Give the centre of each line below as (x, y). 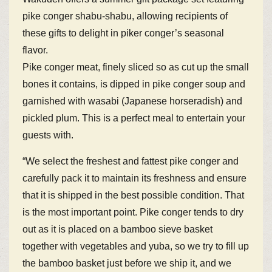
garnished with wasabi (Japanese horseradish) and (133, 101)
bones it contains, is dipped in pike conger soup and (134, 84)
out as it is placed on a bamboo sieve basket (118, 229)
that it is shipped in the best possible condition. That (134, 195)
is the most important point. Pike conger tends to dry (133, 212)
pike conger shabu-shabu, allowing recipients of (125, 16)
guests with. (48, 135)
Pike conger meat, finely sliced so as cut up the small (136, 67)
